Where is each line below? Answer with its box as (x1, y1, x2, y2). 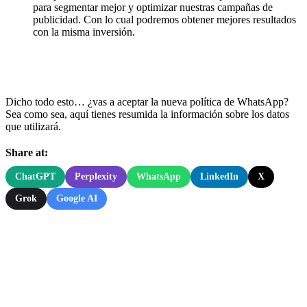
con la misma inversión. (33, 25, 135, 38)
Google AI (56, 193, 97, 204)
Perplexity (75, 171, 117, 182)
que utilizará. (5, 120, 61, 132)
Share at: (5, 146, 48, 158)
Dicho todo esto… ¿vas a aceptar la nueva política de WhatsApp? (5, 95, 288, 108)
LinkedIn (200, 171, 238, 182)
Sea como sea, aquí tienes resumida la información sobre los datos (5, 108, 289, 120)
